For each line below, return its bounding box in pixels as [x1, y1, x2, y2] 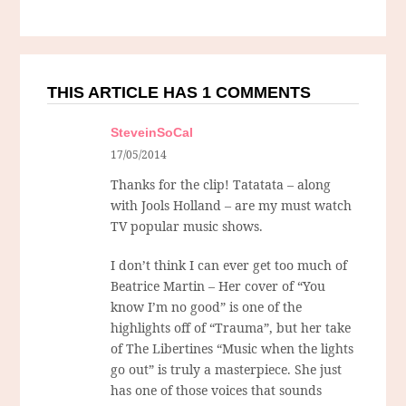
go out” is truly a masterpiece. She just [111, 361, 343, 379]
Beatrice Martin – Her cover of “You [111, 277, 326, 295]
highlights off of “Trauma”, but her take [111, 319, 352, 337]
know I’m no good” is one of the [111, 298, 303, 316]
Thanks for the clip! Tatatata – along [111, 176, 332, 194]
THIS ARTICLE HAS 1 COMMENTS [47, 83, 312, 102]
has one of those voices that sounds [111, 382, 323, 400]
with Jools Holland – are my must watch [111, 197, 353, 215]
